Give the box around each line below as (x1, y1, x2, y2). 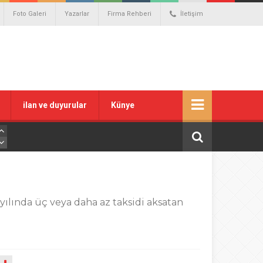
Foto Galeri (13, 10, 46, 18)
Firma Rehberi (107, 10, 151, 18)
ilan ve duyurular (23, 100, 87, 110)
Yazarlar (65, 10, 89, 18)
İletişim (180, 10, 203, 18)
